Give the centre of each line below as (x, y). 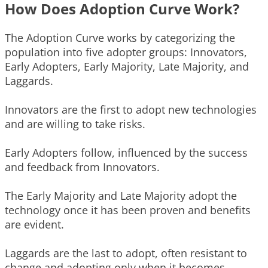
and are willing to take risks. (75, 124)
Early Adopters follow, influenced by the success (126, 153)
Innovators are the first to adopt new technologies (131, 110)
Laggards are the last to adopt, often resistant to (126, 253)
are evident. (34, 225)
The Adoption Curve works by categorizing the (120, 38)
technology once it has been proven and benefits (128, 210)
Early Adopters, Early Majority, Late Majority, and (127, 67)
